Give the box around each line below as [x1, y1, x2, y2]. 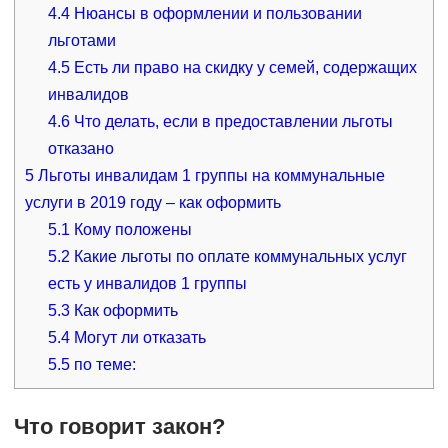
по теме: [70, 355, 137, 373]
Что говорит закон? [13, 413, 225, 439]
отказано [48, 139, 115, 157]
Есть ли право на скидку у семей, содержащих [70, 58, 418, 76]
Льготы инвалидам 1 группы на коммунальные [33, 166, 385, 184]
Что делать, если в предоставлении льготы [70, 112, 394, 130]
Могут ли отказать [70, 328, 207, 346]
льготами [48, 31, 117, 49]
